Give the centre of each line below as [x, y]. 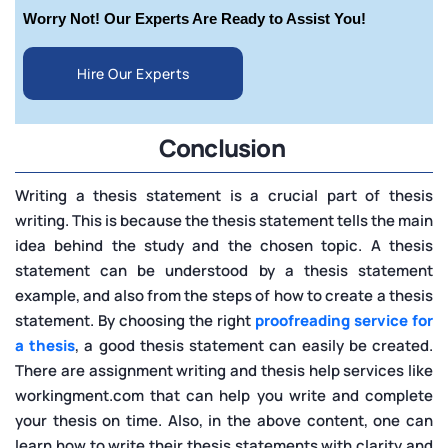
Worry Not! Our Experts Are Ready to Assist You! [194, 18]
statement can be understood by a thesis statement [224, 270]
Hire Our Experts [133, 73]
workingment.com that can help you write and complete [224, 395]
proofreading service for [344, 320]
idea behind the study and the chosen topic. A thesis [224, 245]
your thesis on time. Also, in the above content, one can [224, 420]
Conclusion [224, 147]
